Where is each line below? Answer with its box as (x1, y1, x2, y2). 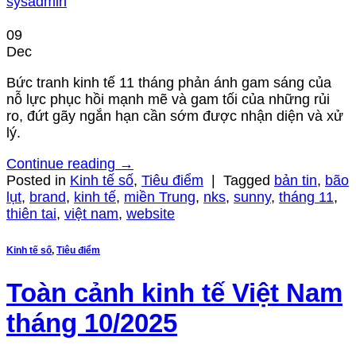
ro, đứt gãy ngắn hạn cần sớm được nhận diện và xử (6, 108, 343, 125)
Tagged (223, 172, 274, 189)
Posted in (6, 172, 70, 189)
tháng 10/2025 (6, 308, 177, 339)
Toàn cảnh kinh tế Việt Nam (6, 278, 342, 308)
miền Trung (124, 189, 195, 206)
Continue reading (6, 156, 119, 172)
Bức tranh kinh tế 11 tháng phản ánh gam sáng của (6, 75, 331, 91)
